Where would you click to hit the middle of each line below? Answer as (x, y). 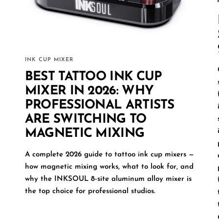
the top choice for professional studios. (90, 191)
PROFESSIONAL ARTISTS (99, 105)
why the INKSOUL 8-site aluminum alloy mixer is (108, 179)
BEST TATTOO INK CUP (93, 77)
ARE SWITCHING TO (86, 119)
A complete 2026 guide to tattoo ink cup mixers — (109, 154)
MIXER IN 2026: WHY (89, 91)
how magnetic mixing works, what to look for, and (109, 167)
